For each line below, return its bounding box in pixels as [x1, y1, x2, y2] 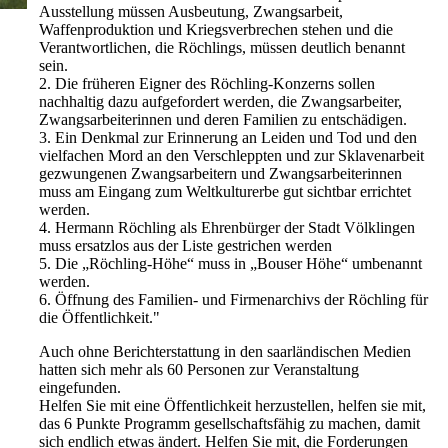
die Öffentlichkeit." [39, 309, 160, 326]
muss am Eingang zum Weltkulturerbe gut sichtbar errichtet [39, 183, 411, 200]
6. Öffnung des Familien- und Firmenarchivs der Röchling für [39, 291, 428, 308]
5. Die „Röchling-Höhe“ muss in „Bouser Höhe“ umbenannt [39, 255, 422, 272]
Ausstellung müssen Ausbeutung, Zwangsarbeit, [39, 3, 343, 20]
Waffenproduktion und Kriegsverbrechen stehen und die [39, 21, 393, 38]
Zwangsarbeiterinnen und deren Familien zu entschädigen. [39, 111, 407, 128]
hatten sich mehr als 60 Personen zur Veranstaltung [39, 361, 359, 378]
